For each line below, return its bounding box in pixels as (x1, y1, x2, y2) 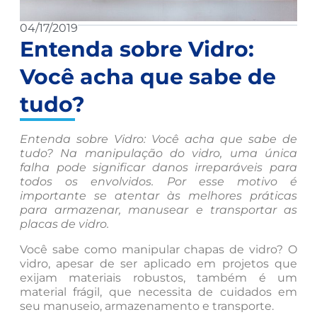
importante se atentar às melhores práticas (20, 188, 297, 202)
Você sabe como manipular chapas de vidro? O (20, 242, 297, 256)
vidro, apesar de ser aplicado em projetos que (20, 256, 297, 270)
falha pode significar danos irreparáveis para (20, 160, 297, 174)
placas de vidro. (20, 217, 109, 231)
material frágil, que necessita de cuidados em (20, 284, 297, 299)
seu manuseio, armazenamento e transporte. (20, 299, 274, 313)
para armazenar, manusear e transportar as (20, 202, 297, 217)
